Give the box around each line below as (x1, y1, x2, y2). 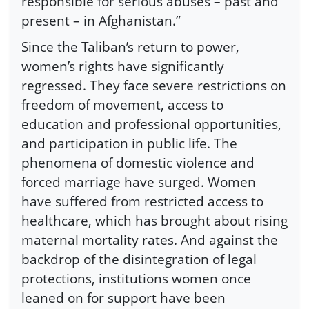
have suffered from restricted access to (21, 191, 263, 210)
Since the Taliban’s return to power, (21, 37, 239, 56)
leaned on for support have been (21, 288, 226, 307)
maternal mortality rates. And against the (21, 230, 278, 249)
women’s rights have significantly (21, 56, 224, 75)
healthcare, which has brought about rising (21, 210, 288, 230)
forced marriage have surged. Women (21, 172, 256, 191)
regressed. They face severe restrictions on (21, 75, 286, 94)
